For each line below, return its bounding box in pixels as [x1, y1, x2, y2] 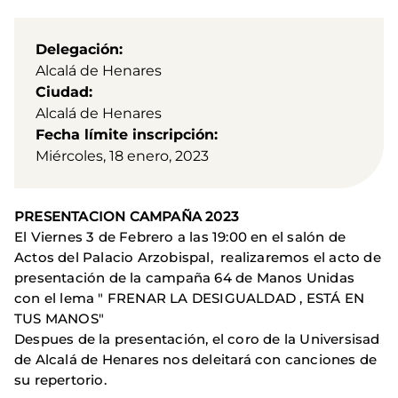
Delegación [36, 40, 119, 58]
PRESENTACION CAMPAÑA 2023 [14, 207, 239, 225]
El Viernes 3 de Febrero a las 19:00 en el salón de [14, 227, 346, 245]
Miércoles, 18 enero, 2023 [36, 147, 209, 164]
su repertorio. [14, 370, 107, 388]
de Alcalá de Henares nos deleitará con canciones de [14, 350, 378, 368]
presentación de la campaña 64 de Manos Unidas [14, 268, 355, 286]
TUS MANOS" [14, 309, 104, 327]
